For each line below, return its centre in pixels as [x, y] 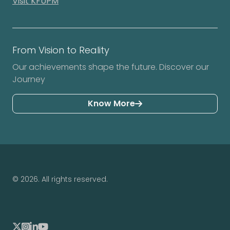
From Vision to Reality [61, 50]
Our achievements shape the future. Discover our [111, 67]
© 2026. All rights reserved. [60, 179]
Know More [111, 104]
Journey [29, 80]
